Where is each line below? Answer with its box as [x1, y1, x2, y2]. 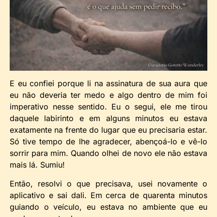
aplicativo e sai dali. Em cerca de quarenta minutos [10, 190, 207, 200]
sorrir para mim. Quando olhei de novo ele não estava [10, 148, 207, 158]
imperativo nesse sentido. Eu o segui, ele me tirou [10, 102, 207, 112]
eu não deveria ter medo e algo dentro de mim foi [10, 90, 207, 100]
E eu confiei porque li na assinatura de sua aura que [10, 78, 207, 89]
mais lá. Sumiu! [10, 160, 65, 170]
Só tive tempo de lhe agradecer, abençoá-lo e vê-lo [10, 137, 207, 147]
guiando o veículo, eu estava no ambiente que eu [10, 201, 207, 212]
